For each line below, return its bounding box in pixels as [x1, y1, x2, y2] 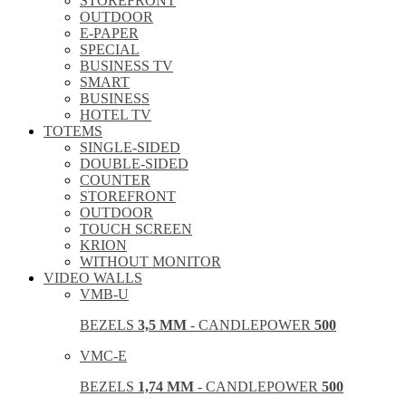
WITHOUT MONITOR [80, 253, 221, 269]
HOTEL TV [80, 106, 151, 122]
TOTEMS [43, 122, 102, 139]
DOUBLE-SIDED [80, 155, 188, 171]
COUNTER [80, 171, 150, 188]
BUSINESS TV [80, 57, 173, 73]
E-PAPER [80, 24, 139, 41]
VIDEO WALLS [43, 269, 142, 285]
